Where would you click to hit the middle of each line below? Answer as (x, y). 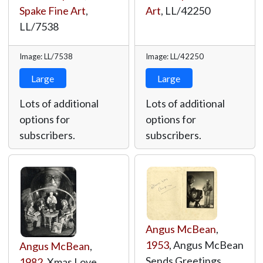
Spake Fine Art (52, 11)
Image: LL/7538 (46, 56)
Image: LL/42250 (174, 56)
